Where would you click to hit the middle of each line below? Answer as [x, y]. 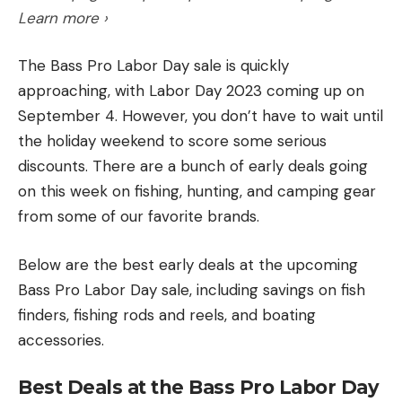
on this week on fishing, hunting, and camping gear [197, 192]
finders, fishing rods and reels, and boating [167, 315]
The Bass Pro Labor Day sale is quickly [153, 66]
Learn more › [63, 17]
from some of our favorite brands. [139, 217]
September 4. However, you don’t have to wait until [201, 116]
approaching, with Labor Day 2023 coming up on [191, 91]
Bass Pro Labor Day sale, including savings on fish [192, 289]
